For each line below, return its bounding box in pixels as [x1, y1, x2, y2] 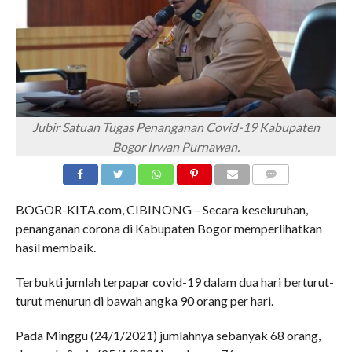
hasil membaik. [15, 239, 96, 255]
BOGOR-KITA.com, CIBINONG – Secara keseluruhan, [15, 201, 308, 217]
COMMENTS [257, 187, 310, 198]
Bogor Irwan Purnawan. [112, 138, 240, 154]
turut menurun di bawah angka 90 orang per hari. [15, 292, 273, 308]
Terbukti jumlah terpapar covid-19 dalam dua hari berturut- [15, 273, 334, 289]
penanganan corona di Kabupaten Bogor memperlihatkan [15, 220, 322, 236]
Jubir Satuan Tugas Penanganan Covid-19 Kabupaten [31, 119, 320, 134]
